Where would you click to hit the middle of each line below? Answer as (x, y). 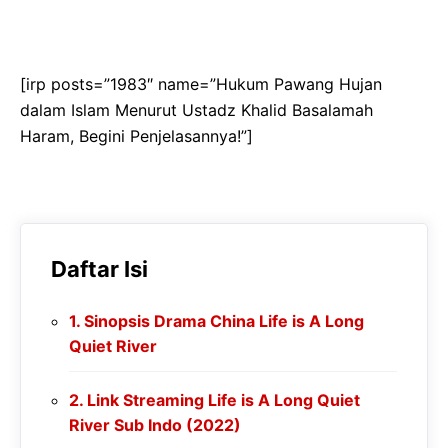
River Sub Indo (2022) (155, 424)
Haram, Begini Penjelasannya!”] (136, 135)
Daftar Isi (99, 268)
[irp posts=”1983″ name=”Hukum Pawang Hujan (201, 83)
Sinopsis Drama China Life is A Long (224, 320)
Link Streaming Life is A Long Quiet (224, 399)
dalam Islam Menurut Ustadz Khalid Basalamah (196, 109)
